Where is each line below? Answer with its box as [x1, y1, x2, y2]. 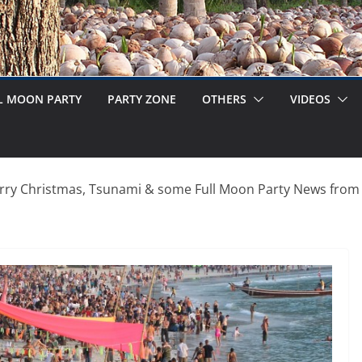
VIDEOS [290, 90, 330, 107]
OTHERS [202, 90, 246, 107]
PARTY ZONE [107, 90, 176, 107]
